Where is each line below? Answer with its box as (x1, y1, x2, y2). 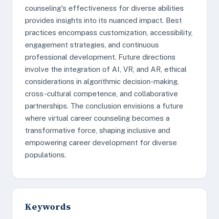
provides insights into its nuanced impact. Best (25, 16, 182, 24)
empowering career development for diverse (25, 138, 177, 147)
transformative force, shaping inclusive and (25, 126, 170, 134)
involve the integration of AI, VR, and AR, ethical (25, 65, 187, 73)
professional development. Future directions (25, 53, 175, 61)
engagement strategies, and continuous (25, 41, 159, 49)
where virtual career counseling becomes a (25, 114, 170, 122)
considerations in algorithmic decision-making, (25, 77, 179, 86)
